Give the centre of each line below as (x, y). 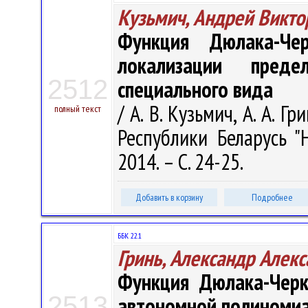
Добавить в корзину (169, 197)
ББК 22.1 (130, 235)
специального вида (195, 89)
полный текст (78, 109)
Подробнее (272, 197)
